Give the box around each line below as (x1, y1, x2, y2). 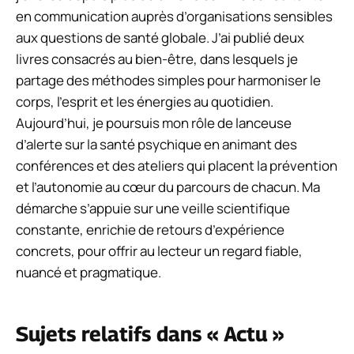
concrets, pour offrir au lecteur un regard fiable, (16, 242, 303, 261)
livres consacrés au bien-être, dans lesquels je (16, 50, 298, 69)
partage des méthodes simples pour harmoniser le (16, 71, 321, 90)
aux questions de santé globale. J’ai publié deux (16, 28, 304, 47)
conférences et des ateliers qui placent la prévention (16, 156, 337, 175)
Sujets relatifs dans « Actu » (16, 322, 284, 347)
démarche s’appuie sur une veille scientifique (16, 199, 290, 218)
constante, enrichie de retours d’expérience (16, 220, 284, 239)
